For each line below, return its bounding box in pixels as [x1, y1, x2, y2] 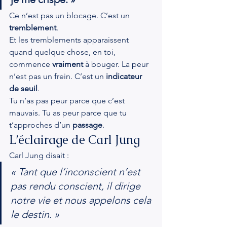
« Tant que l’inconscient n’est [11, 166, 143, 178]
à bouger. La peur [83, 59, 150, 69]
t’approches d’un [9, 120, 72, 130]
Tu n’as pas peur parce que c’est [9, 96, 127, 105]
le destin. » [11, 208, 59, 220]
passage [72, 120, 102, 130]
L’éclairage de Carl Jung [9, 132, 140, 147]
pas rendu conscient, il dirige [11, 180, 143, 192]
